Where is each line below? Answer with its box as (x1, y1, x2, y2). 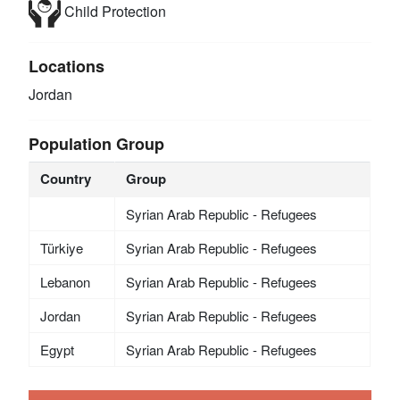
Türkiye (39, 237, 83, 257)
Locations (29, 54, 105, 78)
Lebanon (39, 271, 90, 291)
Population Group (29, 131, 165, 155)
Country (39, 168, 91, 188)
